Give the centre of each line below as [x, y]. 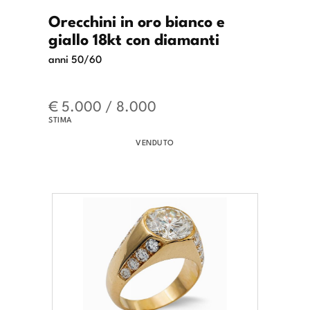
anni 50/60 [75, 58]
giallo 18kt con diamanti [134, 38]
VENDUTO [155, 142]
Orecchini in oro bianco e [137, 20]
